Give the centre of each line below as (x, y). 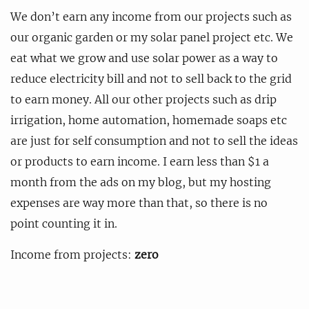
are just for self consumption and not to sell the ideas (154, 140)
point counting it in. (64, 223)
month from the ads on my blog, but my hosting (141, 182)
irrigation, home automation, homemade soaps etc (149, 120)
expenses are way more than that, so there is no (139, 202)
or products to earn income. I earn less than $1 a (140, 161)
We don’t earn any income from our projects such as (151, 16)
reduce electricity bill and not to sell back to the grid (151, 78)
